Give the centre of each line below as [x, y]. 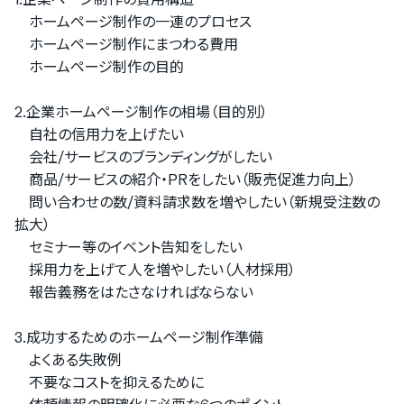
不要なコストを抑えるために [109, 382]
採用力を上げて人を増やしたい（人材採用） [155, 270]
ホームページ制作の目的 [99, 67]
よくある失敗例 [68, 360]
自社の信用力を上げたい [99, 134]
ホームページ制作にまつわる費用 [126, 44]
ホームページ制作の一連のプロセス [133, 22]
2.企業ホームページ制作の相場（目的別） [141, 112]
